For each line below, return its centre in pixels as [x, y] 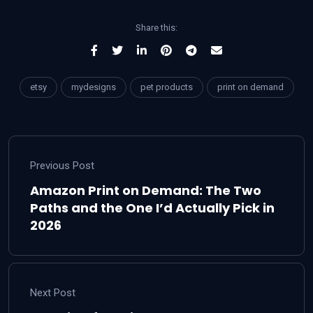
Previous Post [62, 165]
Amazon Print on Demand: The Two [146, 190]
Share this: [156, 27]
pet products [166, 87]
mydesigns [93, 87]
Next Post [53, 292]
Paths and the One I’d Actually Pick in [152, 208]
